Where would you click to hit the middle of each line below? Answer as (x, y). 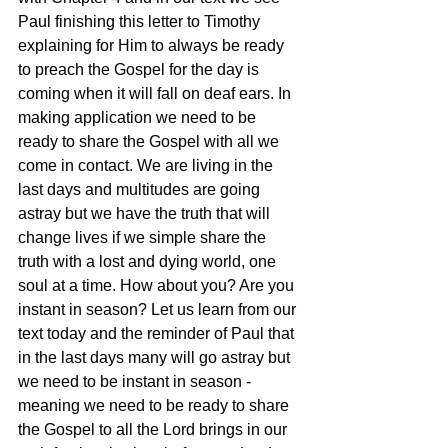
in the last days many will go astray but (156, 357)
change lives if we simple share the (144, 237)
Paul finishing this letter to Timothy (141, 21)
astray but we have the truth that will (146, 213)
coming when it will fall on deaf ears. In (156, 93)
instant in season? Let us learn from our (159, 309)
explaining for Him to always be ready (153, 45)
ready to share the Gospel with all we (150, 141)
